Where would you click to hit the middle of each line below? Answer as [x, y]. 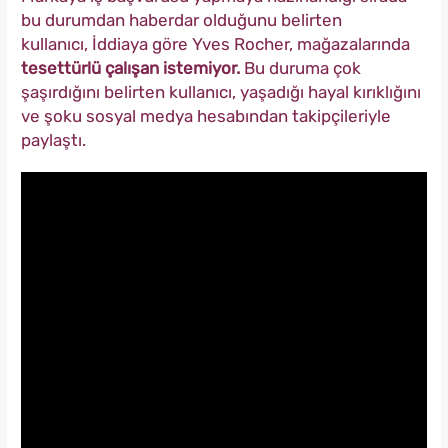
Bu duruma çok [300, 68]
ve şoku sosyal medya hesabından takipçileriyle [206, 116]
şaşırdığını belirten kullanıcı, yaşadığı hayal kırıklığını [221, 92]
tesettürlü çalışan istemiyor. [130, 68]
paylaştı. [53, 140]
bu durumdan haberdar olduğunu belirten [181, 20]
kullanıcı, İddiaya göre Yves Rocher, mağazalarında [215, 44]
